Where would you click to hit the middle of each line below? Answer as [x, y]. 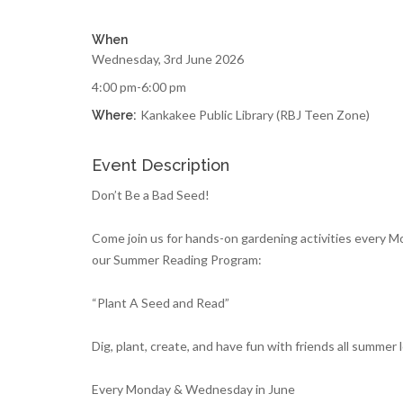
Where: [114, 116]
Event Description [161, 166]
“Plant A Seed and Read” [161, 303]
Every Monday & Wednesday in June [193, 390]
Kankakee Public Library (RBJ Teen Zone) [255, 115]
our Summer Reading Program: [177, 260]
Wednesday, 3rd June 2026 [168, 59]
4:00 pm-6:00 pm [139, 87]
